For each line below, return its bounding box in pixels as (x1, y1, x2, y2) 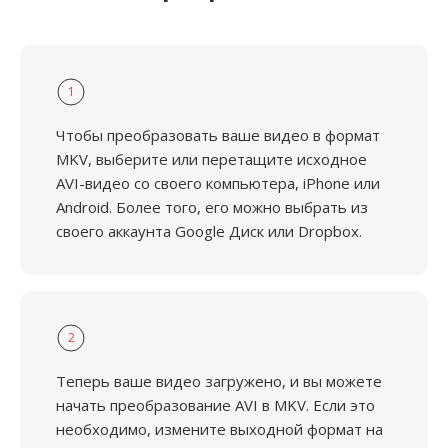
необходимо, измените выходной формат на (56, 419, 383, 439)
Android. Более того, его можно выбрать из (56, 197, 368, 217)
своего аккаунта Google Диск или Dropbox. (56, 221, 362, 241)
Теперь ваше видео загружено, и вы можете (56, 371, 382, 391)
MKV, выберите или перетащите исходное (56, 149, 367, 169)
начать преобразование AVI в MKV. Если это (56, 395, 375, 415)
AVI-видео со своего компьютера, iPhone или (56, 173, 380, 193)
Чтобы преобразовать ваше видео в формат (56, 125, 380, 145)
